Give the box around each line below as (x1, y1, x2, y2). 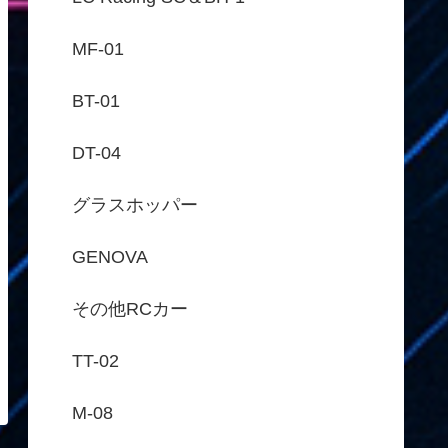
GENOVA (72, 246, 148, 267)
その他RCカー (72, 298, 188, 319)
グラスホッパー (72, 194, 198, 215)
